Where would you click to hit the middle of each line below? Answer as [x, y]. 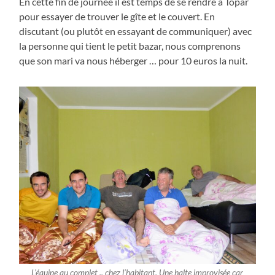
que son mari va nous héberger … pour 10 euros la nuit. [134, 60]
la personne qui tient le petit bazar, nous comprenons [130, 45]
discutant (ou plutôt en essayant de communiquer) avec [136, 31]
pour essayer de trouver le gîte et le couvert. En [117, 16]
